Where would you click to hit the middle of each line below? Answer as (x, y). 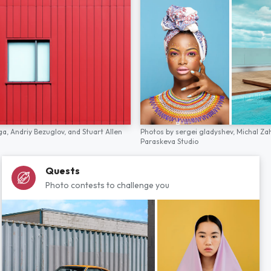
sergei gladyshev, (206, 132)
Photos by (158, 132)
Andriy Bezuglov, (39, 132)
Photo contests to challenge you (107, 185)
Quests (63, 171)
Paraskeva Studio (169, 141)
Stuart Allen (102, 132)
